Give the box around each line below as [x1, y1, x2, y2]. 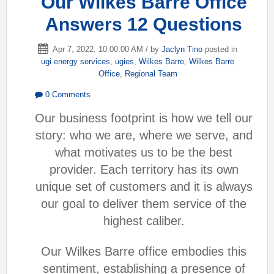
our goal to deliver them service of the [41, 196, 246, 210]
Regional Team [124, 69, 177, 79]
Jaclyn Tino [161, 45, 202, 54]
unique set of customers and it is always [35, 179, 253, 193]
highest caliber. [103, 213, 185, 228]
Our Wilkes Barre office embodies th [41, 245, 238, 259]
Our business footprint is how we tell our [35, 111, 253, 125]
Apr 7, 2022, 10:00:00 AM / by [51, 45, 161, 54]
